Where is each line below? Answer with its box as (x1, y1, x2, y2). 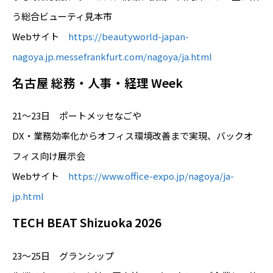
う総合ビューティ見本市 (12, 10, 112, 23)
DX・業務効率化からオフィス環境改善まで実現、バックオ (12, 129, 253, 143)
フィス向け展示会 (12, 149, 85, 163)
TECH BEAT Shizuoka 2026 (12, 213, 161, 232)
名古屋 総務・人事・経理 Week (12, 74, 183, 92)
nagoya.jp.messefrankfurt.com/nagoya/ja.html (12, 50, 212, 63)
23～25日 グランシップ (12, 249, 114, 262)
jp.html (12, 190, 44, 203)
